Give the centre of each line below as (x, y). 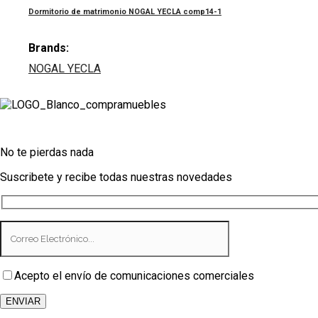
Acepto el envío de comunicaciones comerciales (134, 275)
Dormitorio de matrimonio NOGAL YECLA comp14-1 (125, 12)
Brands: (49, 48)
